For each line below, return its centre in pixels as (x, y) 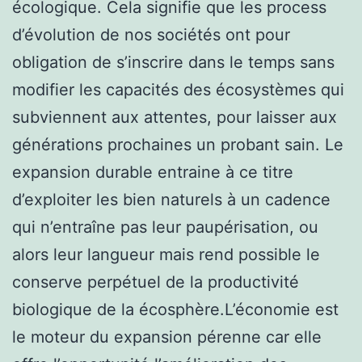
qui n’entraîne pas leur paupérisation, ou (165, 227)
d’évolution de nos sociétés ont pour (151, 34)
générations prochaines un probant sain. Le (178, 144)
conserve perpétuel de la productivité (156, 282)
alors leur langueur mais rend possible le (166, 254)
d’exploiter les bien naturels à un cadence (171, 199)
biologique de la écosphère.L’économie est (175, 309)
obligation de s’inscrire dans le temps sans (173, 62)
